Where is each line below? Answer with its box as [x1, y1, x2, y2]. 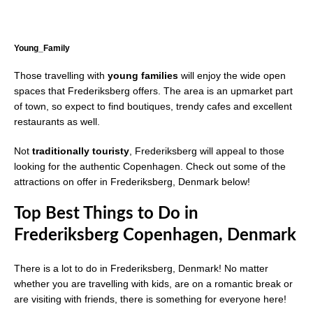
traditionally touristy [32, 145, 129, 157]
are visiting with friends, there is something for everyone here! [14, 293, 286, 305]
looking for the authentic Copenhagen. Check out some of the [14, 161, 286, 173]
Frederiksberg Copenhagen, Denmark [14, 227, 296, 245]
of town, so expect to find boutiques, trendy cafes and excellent [14, 101, 292, 112]
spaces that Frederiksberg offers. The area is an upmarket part [14, 85, 293, 97]
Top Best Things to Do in [14, 205, 198, 223]
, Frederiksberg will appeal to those [129, 145, 284, 157]
